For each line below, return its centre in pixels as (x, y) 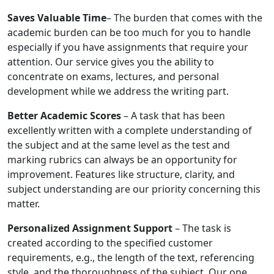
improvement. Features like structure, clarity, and (121, 175)
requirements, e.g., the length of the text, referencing (131, 258)
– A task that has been (173, 116)
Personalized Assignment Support (90, 228)
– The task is (202, 228)
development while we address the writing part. (118, 91)
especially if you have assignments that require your (128, 47)
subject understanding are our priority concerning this (134, 189)
